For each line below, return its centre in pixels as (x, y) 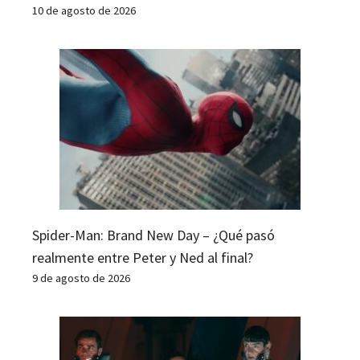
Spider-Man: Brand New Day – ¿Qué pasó (153, 235)
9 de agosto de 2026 (81, 278)
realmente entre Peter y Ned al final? (143, 257)
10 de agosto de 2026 (84, 10)
